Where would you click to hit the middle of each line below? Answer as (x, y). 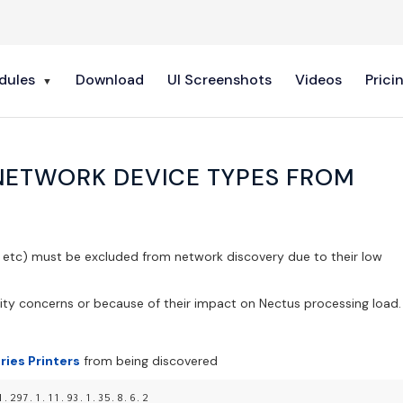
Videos (318, 80)
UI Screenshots (219, 80)
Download (110, 80)
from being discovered (149, 360)
